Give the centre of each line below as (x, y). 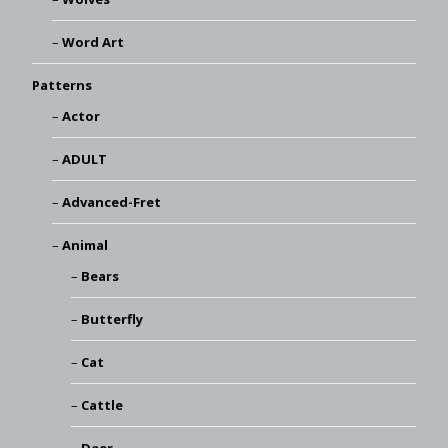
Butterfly (112, 319)
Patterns (62, 85)
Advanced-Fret (111, 202)
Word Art (92, 42)
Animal (84, 245)
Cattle (102, 405)
